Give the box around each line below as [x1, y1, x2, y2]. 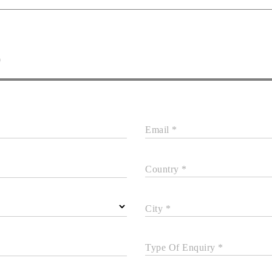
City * [145, 203, 171, 214]
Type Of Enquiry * [145, 242, 223, 253]
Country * [145, 164, 187, 174]
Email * [145, 124, 177, 135]
